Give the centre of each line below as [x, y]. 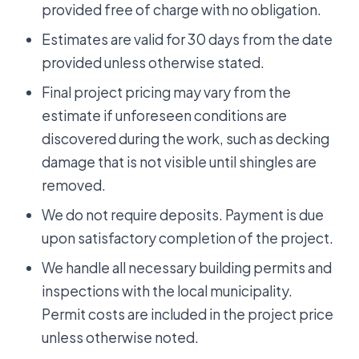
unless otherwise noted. [120, 338]
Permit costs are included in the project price [188, 315]
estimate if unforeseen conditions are [164, 116]
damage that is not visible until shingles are [179, 162]
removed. [74, 186]
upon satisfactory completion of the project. [188, 238]
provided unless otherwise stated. [153, 63]
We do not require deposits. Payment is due [183, 215]
